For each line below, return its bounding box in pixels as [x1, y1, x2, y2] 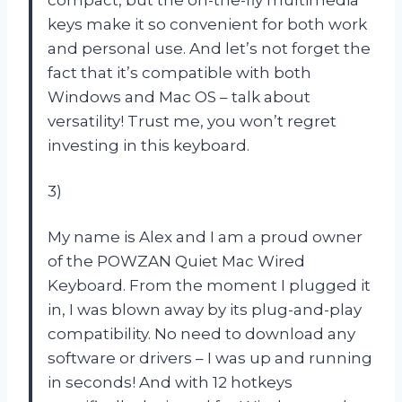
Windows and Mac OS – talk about [48, 87, 310, 106]
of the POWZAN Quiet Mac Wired [48, 251, 305, 270]
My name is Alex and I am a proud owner [48, 227, 363, 246]
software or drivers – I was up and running [48, 348, 372, 367]
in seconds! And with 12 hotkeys [48, 372, 293, 391]
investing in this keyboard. [48, 135, 249, 154]
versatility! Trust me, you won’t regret [48, 111, 336, 130]
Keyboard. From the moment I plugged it [48, 275, 371, 294]
